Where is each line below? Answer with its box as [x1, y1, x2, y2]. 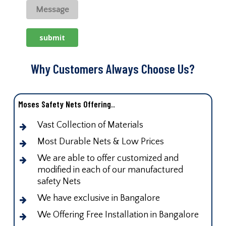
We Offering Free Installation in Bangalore [37, 209, 199, 220]
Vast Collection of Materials [37, 120, 143, 130]
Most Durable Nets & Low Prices [37, 136, 164, 147]
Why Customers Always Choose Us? [31, 60, 195, 76]
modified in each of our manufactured [37, 164, 183, 175]
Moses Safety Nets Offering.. [18, 98, 115, 109]
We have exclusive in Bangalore [37, 193, 160, 203]
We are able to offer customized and [37, 153, 179, 163]
